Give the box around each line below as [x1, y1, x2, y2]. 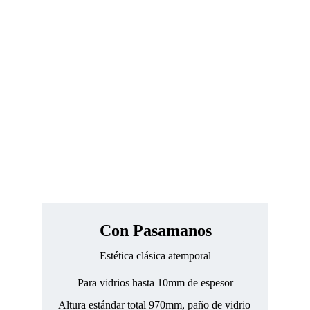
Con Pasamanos [99, 221, 212, 239]
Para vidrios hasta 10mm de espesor [77, 277, 233, 289]
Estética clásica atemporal [100, 250, 211, 262]
